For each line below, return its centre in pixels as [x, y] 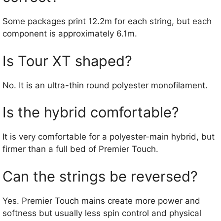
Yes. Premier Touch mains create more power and [101, 201]
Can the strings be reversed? [100, 176]
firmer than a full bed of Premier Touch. [80, 149]
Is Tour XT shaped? [67, 61]
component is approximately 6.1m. [70, 34]
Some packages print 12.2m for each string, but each [107, 21]
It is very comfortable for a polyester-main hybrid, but [109, 137]
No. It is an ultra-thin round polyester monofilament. [105, 85]
